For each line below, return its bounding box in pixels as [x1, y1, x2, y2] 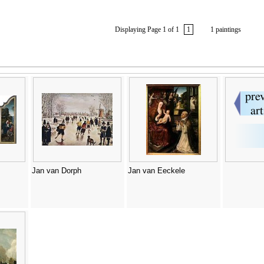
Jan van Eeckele [127, 167, 185, 176]
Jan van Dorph [31, 167, 81, 176]
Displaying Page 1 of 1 [114, 25, 183, 34]
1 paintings [206, 25, 241, 34]
